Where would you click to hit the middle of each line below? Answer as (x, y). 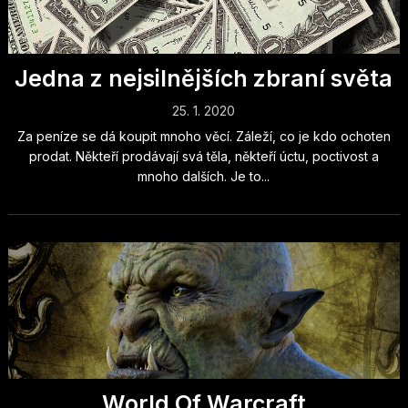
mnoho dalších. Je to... (204, 176)
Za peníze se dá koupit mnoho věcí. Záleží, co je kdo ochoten (204, 136)
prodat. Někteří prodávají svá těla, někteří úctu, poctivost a (204, 156)
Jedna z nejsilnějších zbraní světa (204, 78)
